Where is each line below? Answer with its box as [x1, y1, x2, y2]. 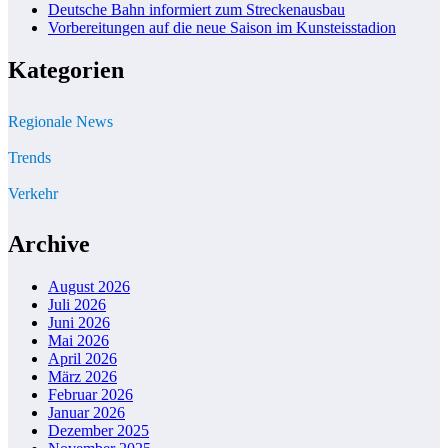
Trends [8, 149, 51, 167]
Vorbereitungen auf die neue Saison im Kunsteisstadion [48, 19, 396, 37]
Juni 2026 [48, 313, 110, 331]
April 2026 [48, 349, 117, 367]
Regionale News [8, 113, 113, 131]
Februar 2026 [48, 385, 133, 403]
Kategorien [8, 57, 124, 84]
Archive [8, 231, 90, 257]
